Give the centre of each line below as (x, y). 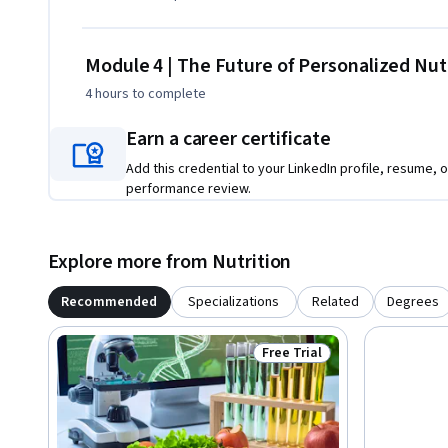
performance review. (188, 189)
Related (335, 302)
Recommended (109, 302)
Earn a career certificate (228, 139)
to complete (167, 94)
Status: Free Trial (319, 363)
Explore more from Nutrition (170, 262)
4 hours (107, 94)
